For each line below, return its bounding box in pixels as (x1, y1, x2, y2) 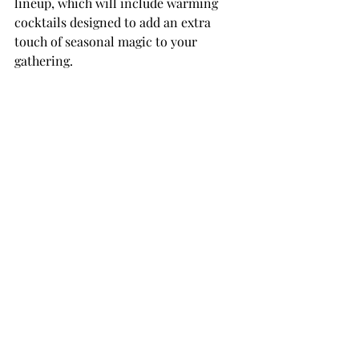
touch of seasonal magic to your (14, 32, 200, 50)
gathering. (14, 51, 73, 69)
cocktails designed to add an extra (14, 13, 214, 30)
